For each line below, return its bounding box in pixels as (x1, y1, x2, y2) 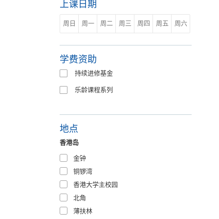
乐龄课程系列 (75, 86, 113, 93)
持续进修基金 (75, 69, 113, 77)
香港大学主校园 (73, 180, 118, 188)
